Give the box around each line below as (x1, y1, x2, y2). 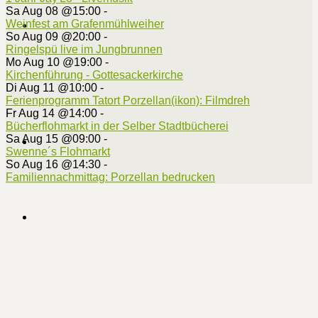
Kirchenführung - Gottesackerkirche (6, 69, 183, 82)
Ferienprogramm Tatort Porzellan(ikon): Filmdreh (6, 94, 250, 107)
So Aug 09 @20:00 (6, 31, 101, 43)
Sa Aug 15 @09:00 (6, 133, 101, 146)
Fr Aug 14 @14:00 (6, 107, 97, 120)
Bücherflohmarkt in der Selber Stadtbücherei (6, 120, 229, 133)
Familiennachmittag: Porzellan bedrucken (6, 171, 215, 184)
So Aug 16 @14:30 (6, 158, 101, 171)
